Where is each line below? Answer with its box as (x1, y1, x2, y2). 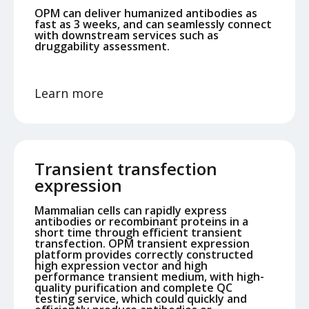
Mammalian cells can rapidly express (34, 202, 227, 218)
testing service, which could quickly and (34, 290, 247, 306)
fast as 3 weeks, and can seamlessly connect (34, 16, 272, 32)
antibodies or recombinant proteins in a (34, 213, 248, 229)
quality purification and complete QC (34, 279, 232, 295)
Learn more (34, 84, 103, 101)
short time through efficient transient (34, 224, 242, 240)
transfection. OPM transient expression (34, 235, 250, 251)
